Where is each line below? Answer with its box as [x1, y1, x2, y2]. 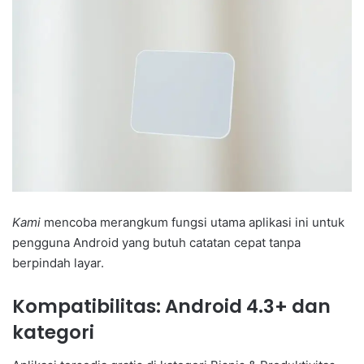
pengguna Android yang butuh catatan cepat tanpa [12, 235, 301, 251]
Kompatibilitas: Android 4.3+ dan [12, 293, 331, 320]
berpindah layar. [12, 255, 104, 271]
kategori [12, 319, 94, 346]
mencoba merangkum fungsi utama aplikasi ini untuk [41, 214, 344, 231]
